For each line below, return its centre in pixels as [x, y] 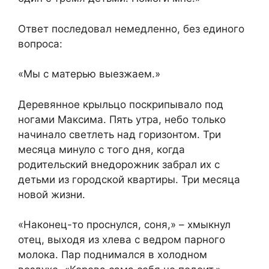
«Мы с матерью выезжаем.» [89, 74]
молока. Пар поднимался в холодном [113, 255]
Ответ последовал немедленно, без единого [131, 29]
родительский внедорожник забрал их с [119, 164]
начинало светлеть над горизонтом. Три [119, 134]
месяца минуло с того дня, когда [101, 149]
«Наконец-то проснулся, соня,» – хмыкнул [124, 225]
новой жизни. [52, 194]
